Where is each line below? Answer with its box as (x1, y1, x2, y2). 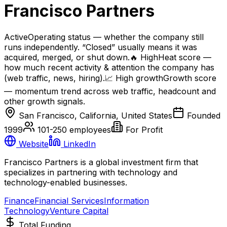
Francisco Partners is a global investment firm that (4, 157, 198, 167)
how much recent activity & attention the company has (4, 62, 214, 72)
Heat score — (158, 52, 211, 62)
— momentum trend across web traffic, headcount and (4, 86, 216, 96)
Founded (184, 110, 220, 121)
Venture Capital (50, 205, 108, 216)
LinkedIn (61, 138, 96, 149)
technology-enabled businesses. (4, 177, 127, 187)
